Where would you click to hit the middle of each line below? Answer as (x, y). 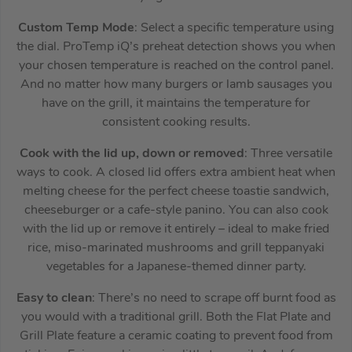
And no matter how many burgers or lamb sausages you (176, 84)
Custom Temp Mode (76, 28)
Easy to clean (54, 298)
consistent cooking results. (176, 122)
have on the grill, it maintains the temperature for (176, 103)
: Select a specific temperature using (234, 28)
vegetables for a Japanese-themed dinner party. (176, 267)
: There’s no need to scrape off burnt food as (214, 298)
